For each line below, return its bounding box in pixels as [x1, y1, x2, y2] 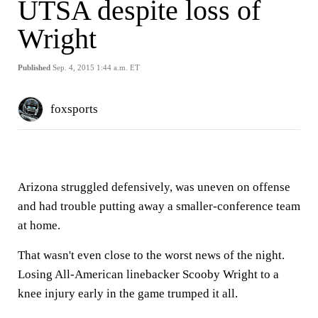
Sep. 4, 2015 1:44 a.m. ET [53, 63, 140, 72]
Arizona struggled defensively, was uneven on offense [18, 180, 290, 194]
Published [18, 63, 50, 72]
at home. [18, 219, 60, 232]
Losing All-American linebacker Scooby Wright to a [18, 268, 279, 281]
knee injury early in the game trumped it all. [18, 287, 238, 300]
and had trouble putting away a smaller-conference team [18, 199, 300, 213]
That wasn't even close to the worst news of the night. [18, 248, 285, 262]
